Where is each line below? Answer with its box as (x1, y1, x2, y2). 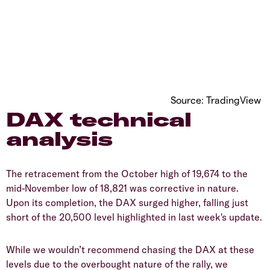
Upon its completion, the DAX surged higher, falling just (6, 196, 248, 209)
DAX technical (6, 107, 192, 132)
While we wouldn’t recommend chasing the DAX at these (6, 243, 254, 256)
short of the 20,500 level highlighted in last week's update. (6, 211, 262, 224)
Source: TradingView (171, 93, 261, 105)
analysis (6, 127, 113, 151)
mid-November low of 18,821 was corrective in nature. (6, 182, 239, 195)
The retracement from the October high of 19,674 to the (6, 168, 248, 180)
